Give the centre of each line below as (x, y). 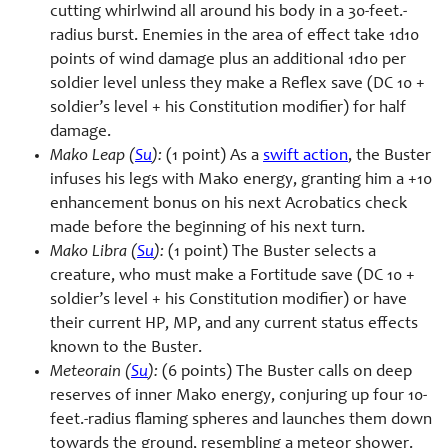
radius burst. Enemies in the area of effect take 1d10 (234, 37)
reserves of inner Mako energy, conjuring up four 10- (238, 397)
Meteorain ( (90, 373)
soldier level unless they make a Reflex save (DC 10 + (237, 85)
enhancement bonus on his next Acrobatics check (228, 205)
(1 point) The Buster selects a (270, 253)
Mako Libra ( (93, 253)
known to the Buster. (126, 349)
